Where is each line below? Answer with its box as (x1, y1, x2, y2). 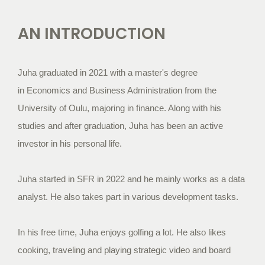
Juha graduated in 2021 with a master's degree (18, 67, 198, 77)
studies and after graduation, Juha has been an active (18, 121, 223, 131)
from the (182, 85, 216, 95)
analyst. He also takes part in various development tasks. (18, 192, 238, 202)
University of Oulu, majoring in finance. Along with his (18, 103, 221, 113)
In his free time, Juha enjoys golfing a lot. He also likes (18, 227, 226, 237)
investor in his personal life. (18, 138, 122, 148)
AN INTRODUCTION (18, 22, 166, 44)
